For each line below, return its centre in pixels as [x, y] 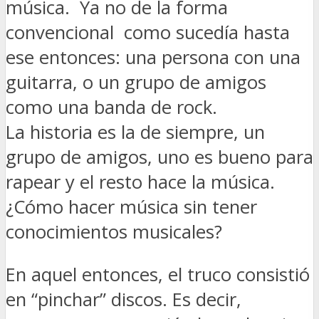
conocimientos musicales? [114, 231]
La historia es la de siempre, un [135, 132]
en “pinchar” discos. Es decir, [124, 300]
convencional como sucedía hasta [148, 32]
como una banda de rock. [111, 107]
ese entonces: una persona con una [153, 57]
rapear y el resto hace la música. [140, 182]
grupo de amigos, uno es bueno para [159, 157]
